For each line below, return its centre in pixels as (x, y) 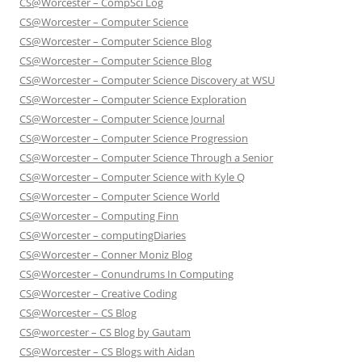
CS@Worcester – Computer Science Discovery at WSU (147, 80)
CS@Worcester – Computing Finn (99, 216)
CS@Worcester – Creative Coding (98, 294)
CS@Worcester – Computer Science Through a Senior (146, 158)
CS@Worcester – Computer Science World (120, 197)
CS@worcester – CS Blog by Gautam (105, 333)
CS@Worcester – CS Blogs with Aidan (107, 352)
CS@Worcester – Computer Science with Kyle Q (132, 177)
